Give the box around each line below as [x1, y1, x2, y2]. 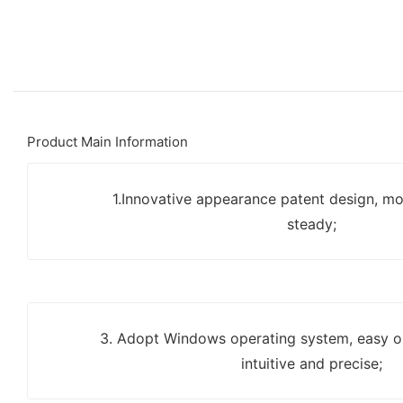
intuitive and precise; [240, 354, 382, 372]
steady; [286, 214, 336, 233]
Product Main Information [27, 132, 188, 150]
